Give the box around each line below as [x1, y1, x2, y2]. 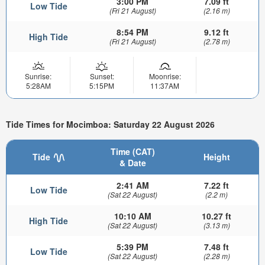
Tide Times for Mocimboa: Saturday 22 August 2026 [6, 118, 215, 130]
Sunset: [89, 71, 114, 82]
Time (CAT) [110, 146, 155, 158]
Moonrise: [148, 71, 181, 82]
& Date [119, 157, 146, 169]
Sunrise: [25, 71, 51, 82]
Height [203, 151, 230, 163]
